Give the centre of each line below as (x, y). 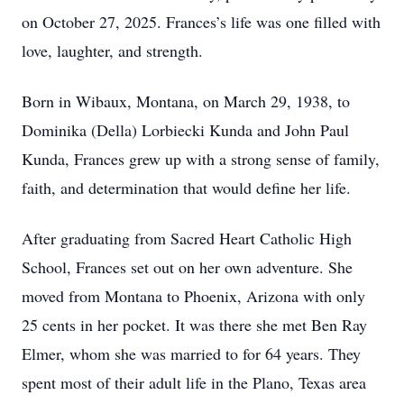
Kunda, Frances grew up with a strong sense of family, (201, 159)
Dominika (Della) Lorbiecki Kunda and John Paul (185, 130)
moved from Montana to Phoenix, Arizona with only (193, 296)
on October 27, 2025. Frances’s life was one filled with (201, 22)
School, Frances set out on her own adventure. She (187, 267)
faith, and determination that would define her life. (186, 188)
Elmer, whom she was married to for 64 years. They (191, 353)
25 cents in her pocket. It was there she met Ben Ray (194, 325)
